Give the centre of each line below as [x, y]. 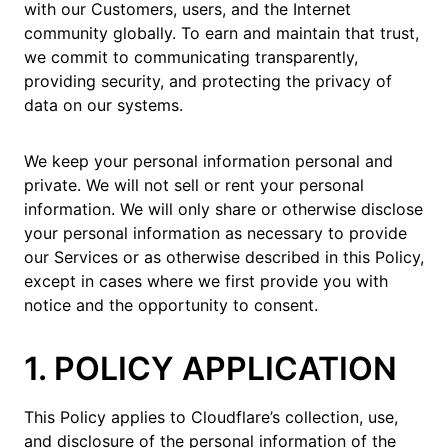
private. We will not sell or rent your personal [194, 185]
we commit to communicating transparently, [191, 57]
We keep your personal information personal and [208, 161]
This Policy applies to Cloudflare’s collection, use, [211, 417]
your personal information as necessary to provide [215, 233]
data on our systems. [103, 105]
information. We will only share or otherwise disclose [223, 209]
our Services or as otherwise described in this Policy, [224, 257]
